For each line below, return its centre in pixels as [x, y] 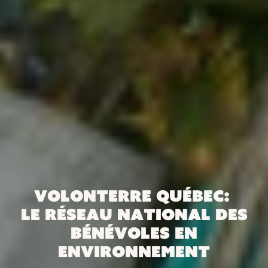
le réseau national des [134, 214]
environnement [134, 251]
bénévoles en [134, 232]
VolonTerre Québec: [134, 195]
